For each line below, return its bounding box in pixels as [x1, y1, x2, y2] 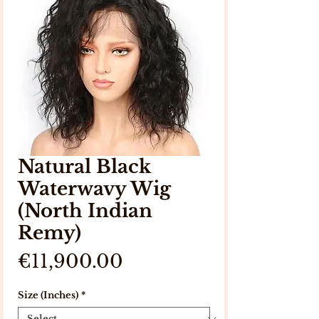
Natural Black [18, 155, 151, 178]
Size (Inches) [18, 289, 78, 301]
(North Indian [18, 199, 152, 222]
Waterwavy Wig [18, 177, 171, 200]
